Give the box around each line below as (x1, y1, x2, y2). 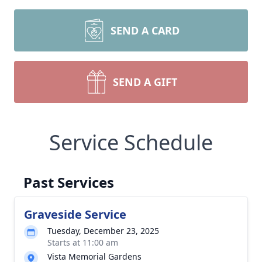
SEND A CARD (111, 23, 180, 37)
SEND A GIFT (113, 75, 177, 89)
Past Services (23, 173, 114, 192)
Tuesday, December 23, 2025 (47, 225, 159, 236)
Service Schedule (49, 128, 213, 157)
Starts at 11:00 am (47, 237, 118, 248)
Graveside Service (24, 206, 126, 222)
